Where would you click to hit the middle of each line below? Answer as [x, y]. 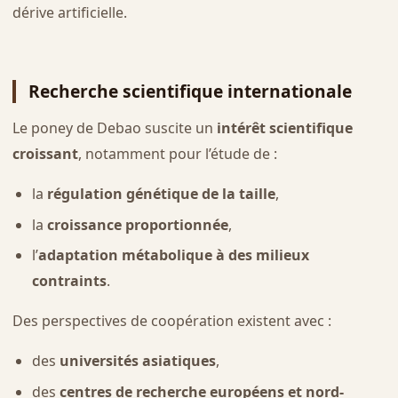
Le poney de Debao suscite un [114, 128]
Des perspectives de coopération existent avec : [171, 321]
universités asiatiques [137, 361]
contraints [69, 281]
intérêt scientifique [284, 128]
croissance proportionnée [137, 224]
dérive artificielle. [69, 12]
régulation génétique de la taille [161, 194]
